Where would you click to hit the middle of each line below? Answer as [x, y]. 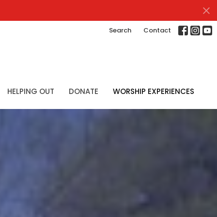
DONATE [84, 91]
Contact [157, 30]
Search [120, 30]
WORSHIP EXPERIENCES [154, 91]
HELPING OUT [31, 91]
